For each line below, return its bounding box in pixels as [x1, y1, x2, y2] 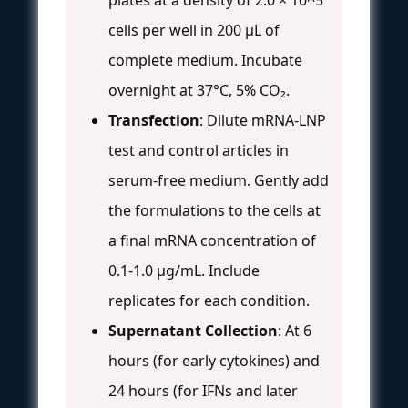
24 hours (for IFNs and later [108, 380, 298, 401]
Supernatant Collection [108, 320, 278, 341]
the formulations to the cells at [108, 199, 321, 220]
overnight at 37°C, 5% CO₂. [108, 79, 290, 100]
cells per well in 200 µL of [108, 19, 280, 40]
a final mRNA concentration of [108, 229, 316, 250]
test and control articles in [108, 139, 289, 160]
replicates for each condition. [108, 290, 310, 311]
